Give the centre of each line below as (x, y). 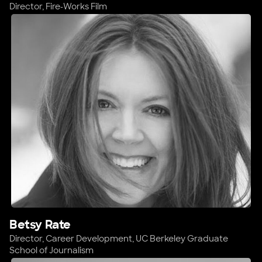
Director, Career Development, (73, 238)
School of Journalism (51, 250)
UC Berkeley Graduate (182, 238)
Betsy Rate (40, 224)
